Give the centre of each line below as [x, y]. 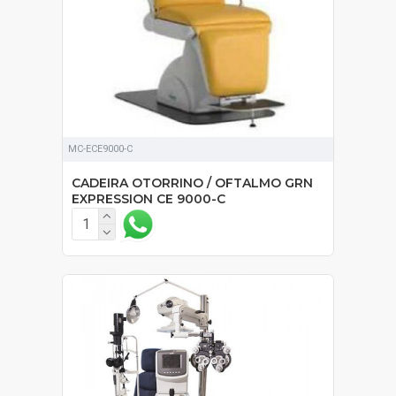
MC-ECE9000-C [100, 148]
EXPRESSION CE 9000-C [148, 198]
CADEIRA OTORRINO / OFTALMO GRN [192, 183]
